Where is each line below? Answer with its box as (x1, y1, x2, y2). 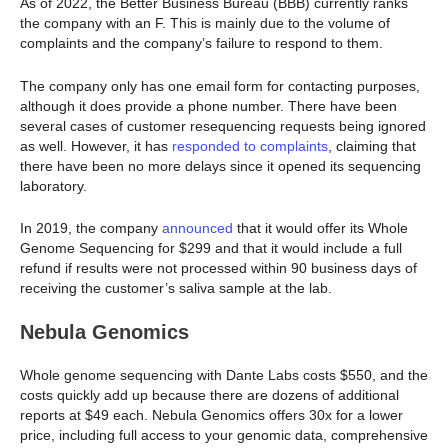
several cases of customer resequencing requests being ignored (20, 117, 426, 134)
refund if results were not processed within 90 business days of (20, 260, 417, 277)
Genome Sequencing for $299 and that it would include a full (20, 240, 402, 257)
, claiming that (328, 137, 416, 154)
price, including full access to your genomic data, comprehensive (20, 427, 428, 444)
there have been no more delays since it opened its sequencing (20, 157, 421, 174)
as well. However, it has (20, 137, 168, 154)
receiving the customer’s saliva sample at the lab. (20, 280, 332, 297)
